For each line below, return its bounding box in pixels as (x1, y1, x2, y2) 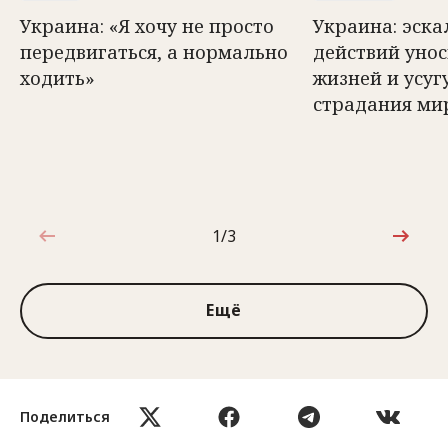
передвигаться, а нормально (20, 39, 288, 64)
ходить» (20, 65, 95, 90)
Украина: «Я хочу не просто (20, 13, 274, 38)
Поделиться (20, 407, 110, 426)
